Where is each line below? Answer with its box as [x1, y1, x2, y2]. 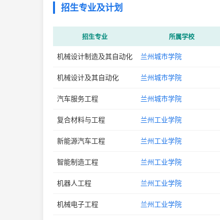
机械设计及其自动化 [57, 73, 119, 82]
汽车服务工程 [57, 94, 98, 103]
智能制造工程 [57, 158, 98, 166]
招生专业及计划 [61, 2, 123, 13]
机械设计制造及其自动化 [57, 52, 133, 60]
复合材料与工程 [57, 115, 105, 124]
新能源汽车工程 [57, 137, 105, 145]
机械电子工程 [57, 200, 98, 208]
